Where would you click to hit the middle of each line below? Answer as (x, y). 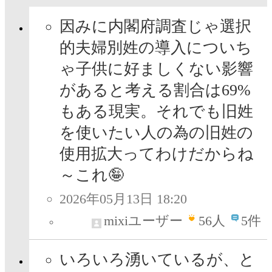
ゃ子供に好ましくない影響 (156, 69)
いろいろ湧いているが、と (157, 260)
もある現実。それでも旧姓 (156, 112)
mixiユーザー (143, 221)
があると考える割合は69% (155, 90)
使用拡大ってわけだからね (157, 154)
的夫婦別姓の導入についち (156, 48)
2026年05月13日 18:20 (123, 199)
